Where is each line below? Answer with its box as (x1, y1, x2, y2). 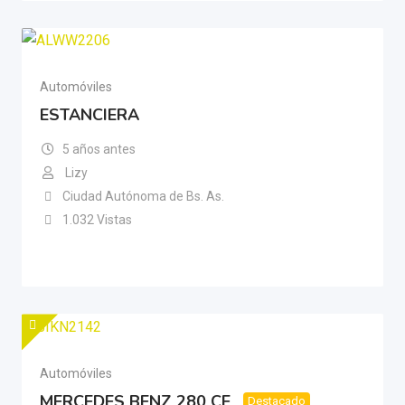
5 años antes (61, 142, 136, 157)
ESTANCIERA (40, 104, 139, 127)
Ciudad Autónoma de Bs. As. (61, 189, 224, 204)
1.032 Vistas (61, 212, 132, 228)
